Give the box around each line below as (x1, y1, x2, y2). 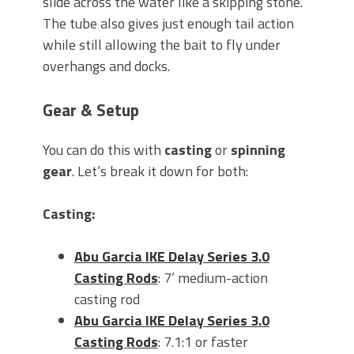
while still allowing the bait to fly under (43, 34, 281, 56)
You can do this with (43, 139, 164, 161)
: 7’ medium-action (158, 267, 268, 289)
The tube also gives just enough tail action (43, 13, 294, 35)
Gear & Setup (43, 97, 139, 123)
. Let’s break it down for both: (72, 160, 248, 183)
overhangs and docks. (43, 55, 170, 77)
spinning (231, 139, 285, 161)
